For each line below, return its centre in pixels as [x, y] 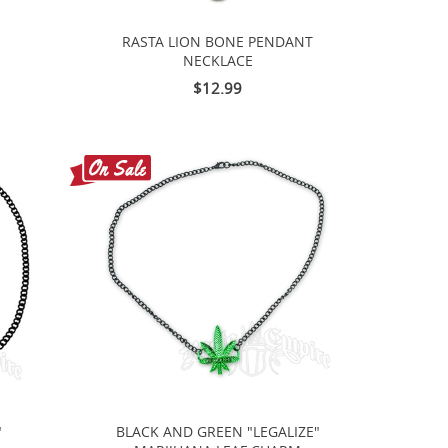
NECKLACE [217, 60]
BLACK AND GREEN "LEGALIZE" [217, 432]
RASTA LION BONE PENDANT [218, 41]
